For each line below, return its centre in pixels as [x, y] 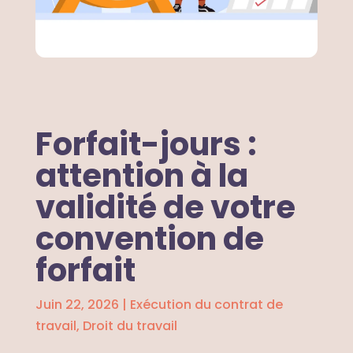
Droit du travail [130, 325]
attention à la [141, 175]
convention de [149, 238]
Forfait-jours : [146, 144]
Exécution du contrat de [206, 304]
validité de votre [165, 207]
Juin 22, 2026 [77, 304]
